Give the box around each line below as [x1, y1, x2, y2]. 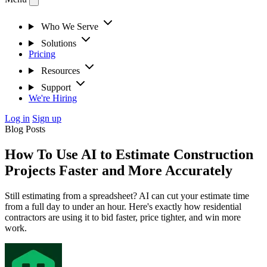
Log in [5, 113, 30, 123]
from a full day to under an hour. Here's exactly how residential [5, 201, 241, 212]
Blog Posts [5, 123, 45, 134]
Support [41, 82, 71, 92]
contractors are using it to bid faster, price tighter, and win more [5, 212, 241, 222]
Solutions [41, 38, 76, 48]
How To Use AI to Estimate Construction [5, 146, 253, 162]
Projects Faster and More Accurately [5, 162, 232, 178]
